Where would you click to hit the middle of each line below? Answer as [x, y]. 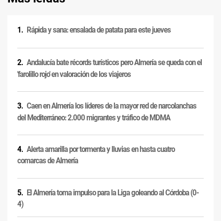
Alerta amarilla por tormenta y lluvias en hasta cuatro [101, 149]
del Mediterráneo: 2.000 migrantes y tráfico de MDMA [94, 117]
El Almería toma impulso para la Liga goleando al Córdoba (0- [113, 193]
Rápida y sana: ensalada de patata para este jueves [99, 30]
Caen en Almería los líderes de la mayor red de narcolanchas [111, 106]
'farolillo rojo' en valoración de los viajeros [74, 74]
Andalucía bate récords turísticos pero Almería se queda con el [114, 63]
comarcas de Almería [48, 161]
